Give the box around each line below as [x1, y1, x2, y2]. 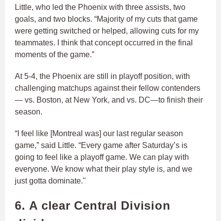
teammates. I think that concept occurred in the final [15, 38, 193, 47]
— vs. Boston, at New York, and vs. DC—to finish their [15, 95, 203, 104]
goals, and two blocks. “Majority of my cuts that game [15, 14, 198, 23]
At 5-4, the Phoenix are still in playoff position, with [15, 72, 190, 80]
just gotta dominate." [15, 176, 86, 185]
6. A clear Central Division [15, 198, 171, 212]
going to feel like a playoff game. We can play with [15, 152, 189, 161]
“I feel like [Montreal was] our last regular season [15, 129, 183, 138]
